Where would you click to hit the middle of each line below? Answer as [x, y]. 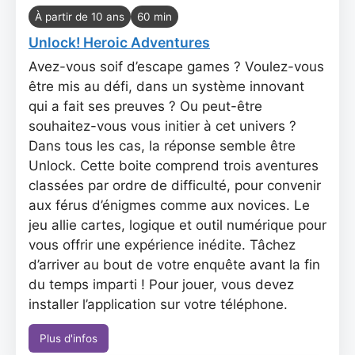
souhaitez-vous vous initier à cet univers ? [162, 126]
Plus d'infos [69, 338]
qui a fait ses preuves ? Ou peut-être [145, 106]
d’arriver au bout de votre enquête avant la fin [174, 265]
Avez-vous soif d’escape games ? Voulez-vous [176, 67]
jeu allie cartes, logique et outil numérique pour [177, 225]
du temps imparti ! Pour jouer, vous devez [161, 284]
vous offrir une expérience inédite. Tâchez [162, 245]
